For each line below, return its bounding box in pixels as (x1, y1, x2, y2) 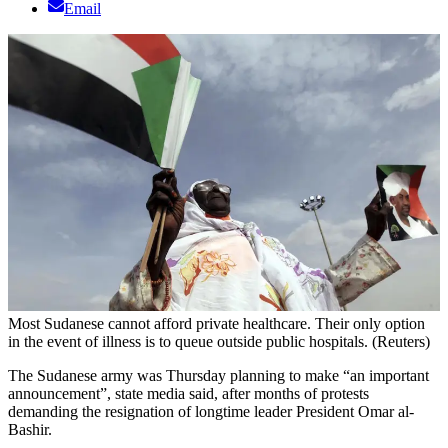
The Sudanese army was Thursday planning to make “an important (8, 366, 429, 384)
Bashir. (8, 420, 52, 438)
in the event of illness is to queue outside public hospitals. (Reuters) (8, 332, 430, 350)
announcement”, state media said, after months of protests (8, 384, 369, 402)
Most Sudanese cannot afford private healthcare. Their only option (8, 314, 425, 332)
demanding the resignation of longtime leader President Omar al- (8, 402, 414, 420)
